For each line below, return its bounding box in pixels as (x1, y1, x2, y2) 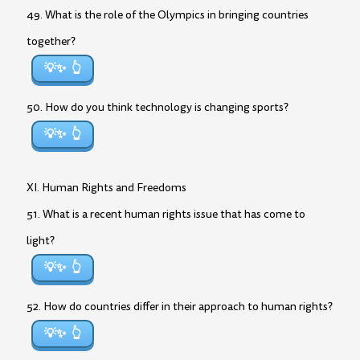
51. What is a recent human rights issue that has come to (27, 207, 305, 222)
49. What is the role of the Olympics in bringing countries (27, 7, 309, 22)
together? (27, 34, 76, 49)
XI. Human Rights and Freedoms (27, 180, 186, 195)
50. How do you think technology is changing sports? (27, 100, 288, 115)
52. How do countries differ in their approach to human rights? (27, 299, 333, 314)
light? (27, 233, 55, 248)
